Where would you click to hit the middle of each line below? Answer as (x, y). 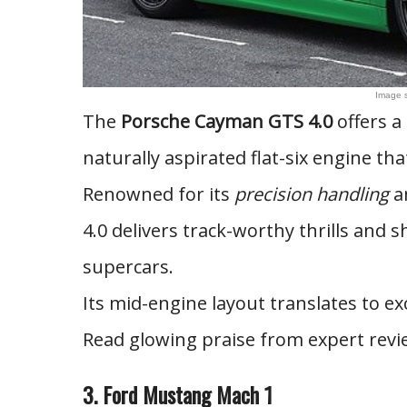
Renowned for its (158, 194)
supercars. (128, 267)
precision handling (311, 194)
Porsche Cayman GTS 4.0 (226, 121)
